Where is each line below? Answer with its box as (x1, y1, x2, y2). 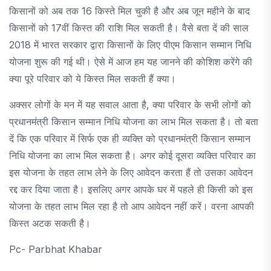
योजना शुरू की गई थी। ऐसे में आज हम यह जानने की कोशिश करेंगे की (9, 55, 252, 68)
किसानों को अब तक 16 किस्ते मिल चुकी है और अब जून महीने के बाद (9, 4, 250, 17)
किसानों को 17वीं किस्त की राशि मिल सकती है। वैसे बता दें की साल (9, 21, 249, 34)
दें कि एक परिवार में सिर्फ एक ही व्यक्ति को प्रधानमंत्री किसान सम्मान (9, 132, 250, 145)
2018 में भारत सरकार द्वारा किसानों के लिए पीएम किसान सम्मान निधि (9, 38, 251, 51)
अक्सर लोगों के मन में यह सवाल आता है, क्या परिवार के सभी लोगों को (9, 98, 251, 111)
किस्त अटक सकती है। (9, 217, 94, 229)
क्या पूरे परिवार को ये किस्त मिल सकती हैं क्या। (9, 72, 179, 85)
